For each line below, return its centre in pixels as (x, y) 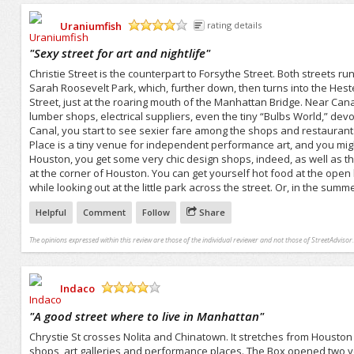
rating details (234, 24)
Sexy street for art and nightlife (119, 53)
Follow (156, 213)
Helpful (51, 213)
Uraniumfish (90, 26)
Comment (104, 213)
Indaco (77, 288)
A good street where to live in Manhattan (146, 316)
